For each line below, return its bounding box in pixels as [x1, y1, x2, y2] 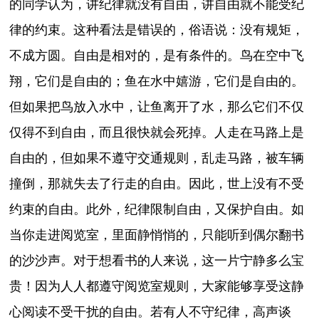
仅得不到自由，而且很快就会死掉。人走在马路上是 [9, 125, 305, 140]
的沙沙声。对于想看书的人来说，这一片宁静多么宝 [9, 253, 305, 268]
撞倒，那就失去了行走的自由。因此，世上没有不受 [9, 177, 305, 192]
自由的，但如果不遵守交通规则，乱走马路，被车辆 [9, 151, 305, 166]
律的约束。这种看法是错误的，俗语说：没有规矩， [9, 23, 305, 38]
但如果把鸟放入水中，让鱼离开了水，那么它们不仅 [9, 100, 305, 115]
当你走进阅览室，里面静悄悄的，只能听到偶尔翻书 [9, 228, 305, 243]
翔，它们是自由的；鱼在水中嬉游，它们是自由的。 [9, 74, 305, 89]
